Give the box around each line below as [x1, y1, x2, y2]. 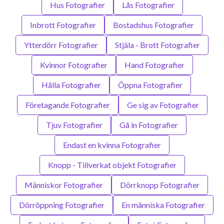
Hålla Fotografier [41, 79, 101, 89]
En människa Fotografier [121, 199, 205, 209]
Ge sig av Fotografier [126, 99, 199, 109]
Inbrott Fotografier [30, 19, 96, 29]
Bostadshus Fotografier [113, 19, 194, 29]
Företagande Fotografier [25, 99, 110, 109]
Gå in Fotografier [119, 119, 178, 129]
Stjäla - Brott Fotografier [115, 39, 200, 49]
